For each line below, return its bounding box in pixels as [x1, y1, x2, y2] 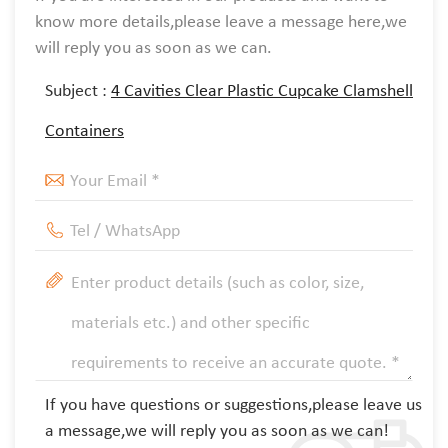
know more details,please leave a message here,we [35, 9, 407, 32]
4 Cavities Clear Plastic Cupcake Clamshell [111, 78, 413, 101]
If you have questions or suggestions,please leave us [45, 392, 422, 415]
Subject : [45, 78, 111, 101]
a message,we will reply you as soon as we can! [45, 418, 389, 441]
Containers [45, 118, 124, 141]
